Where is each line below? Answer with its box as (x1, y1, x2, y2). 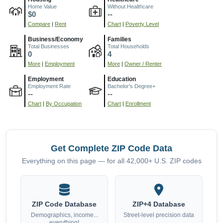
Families (108, 36, 131, 43)
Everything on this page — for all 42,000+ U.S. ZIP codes (21, 157, 202, 165)
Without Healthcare (108, 3, 153, 10)
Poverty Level (125, 21, 159, 27)
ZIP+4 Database (132, 201, 185, 209)
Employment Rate (28, 83, 71, 90)
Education (108, 76, 136, 83)
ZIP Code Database (32, 201, 97, 209)
